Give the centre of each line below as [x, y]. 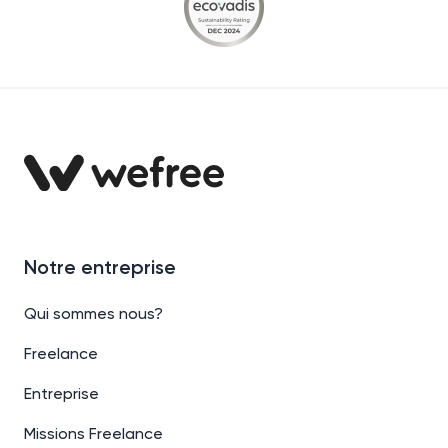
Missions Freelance [93, 434]
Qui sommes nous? [93, 314]
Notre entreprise [100, 268]
